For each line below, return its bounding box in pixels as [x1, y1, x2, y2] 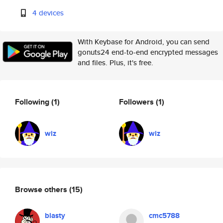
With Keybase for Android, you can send [78, 36, 210, 47]
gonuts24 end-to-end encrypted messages [78, 47, 218, 57]
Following [15, 96, 51, 108]
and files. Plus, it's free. [78, 57, 153, 68]
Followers [119, 96, 156, 108]
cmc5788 [149, 210, 180, 221]
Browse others [15, 183, 69, 195]
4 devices [32, 7, 64, 18]
